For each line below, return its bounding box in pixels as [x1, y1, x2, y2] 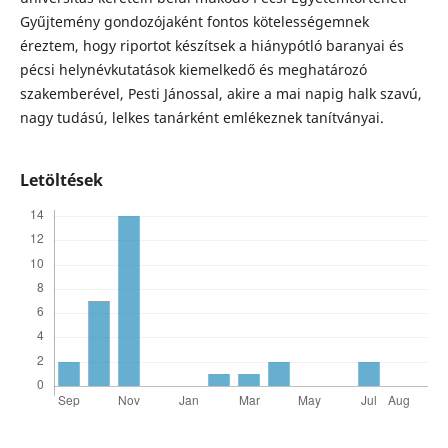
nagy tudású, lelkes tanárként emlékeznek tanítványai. [19, 108, 388, 128]
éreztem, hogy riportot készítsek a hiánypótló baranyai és [19, 36, 404, 56]
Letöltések [19, 169, 103, 192]
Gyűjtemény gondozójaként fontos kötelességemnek [19, 12, 369, 32]
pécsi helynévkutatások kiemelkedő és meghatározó [19, 60, 367, 80]
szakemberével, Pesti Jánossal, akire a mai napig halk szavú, [19, 84, 422, 104]
